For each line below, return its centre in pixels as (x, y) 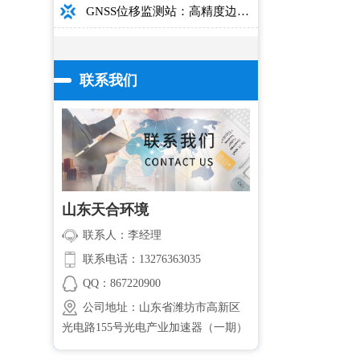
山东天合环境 (106, 209)
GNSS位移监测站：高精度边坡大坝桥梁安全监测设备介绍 (243, 11)
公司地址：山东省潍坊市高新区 (162, 307)
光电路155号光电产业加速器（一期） (155, 327)
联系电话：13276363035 (142, 259)
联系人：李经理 (123, 235)
